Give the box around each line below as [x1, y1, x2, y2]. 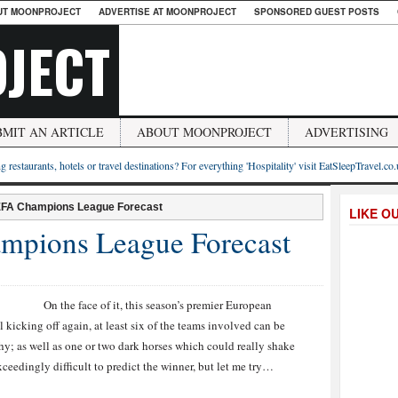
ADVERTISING [305, 123, 388, 140]
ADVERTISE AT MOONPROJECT [99, 5, 236, 18]
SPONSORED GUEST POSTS [254, 5, 379, 18]
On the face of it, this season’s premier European [44, 297, 272, 313]
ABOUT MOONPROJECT [137, 123, 272, 140]
